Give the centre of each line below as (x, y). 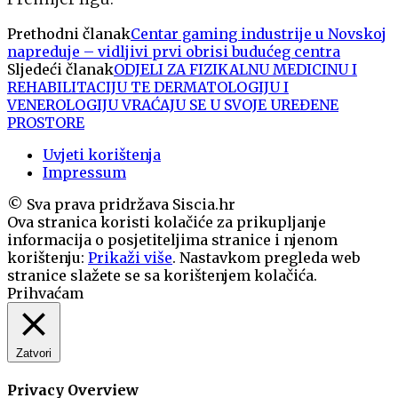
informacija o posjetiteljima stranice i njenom (172, 239)
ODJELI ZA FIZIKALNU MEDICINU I (235, 69)
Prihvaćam (45, 293)
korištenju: (48, 257)
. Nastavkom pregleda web (266, 257)
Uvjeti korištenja (102, 154)
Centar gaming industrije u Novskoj (259, 33)
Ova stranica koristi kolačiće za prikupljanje (167, 222)
